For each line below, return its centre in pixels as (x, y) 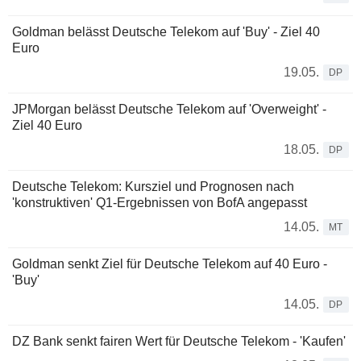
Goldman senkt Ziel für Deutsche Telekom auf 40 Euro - (170, 264)
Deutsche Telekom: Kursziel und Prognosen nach (153, 187)
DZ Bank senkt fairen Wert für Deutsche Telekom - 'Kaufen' (179, 342)
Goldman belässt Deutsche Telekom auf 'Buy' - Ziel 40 (166, 32)
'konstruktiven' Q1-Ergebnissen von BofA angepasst (160, 203)
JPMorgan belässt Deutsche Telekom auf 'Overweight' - (169, 110)
